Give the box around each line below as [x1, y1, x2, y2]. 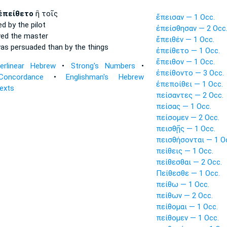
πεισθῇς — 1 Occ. [156, 124, 215, 133]
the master [8, 31, 48, 41]
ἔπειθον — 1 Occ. [156, 57, 215, 66]
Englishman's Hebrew [66, 72, 144, 82]
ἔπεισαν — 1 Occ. [156, 13, 215, 22]
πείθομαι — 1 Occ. [156, 202, 218, 211]
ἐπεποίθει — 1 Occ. [156, 80, 223, 89]
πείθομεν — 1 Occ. [156, 213, 219, 222]
